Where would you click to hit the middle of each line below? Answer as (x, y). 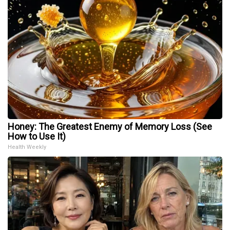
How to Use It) (37, 136)
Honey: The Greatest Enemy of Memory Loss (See (110, 126)
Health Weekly (27, 147)
